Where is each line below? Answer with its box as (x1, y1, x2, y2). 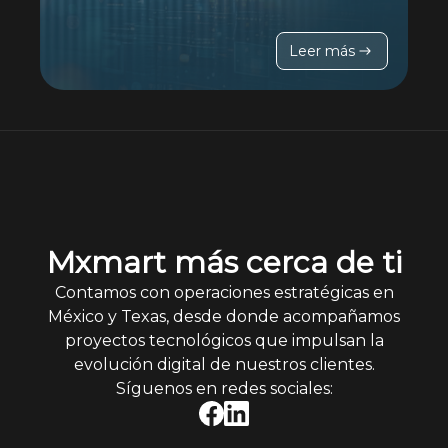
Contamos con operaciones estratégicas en (54, 283, 394, 303)
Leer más (289, 41, 355, 60)
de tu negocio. (60, 17, 175, 37)
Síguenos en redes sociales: (115, 379, 333, 399)
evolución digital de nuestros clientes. (73, 355, 375, 375)
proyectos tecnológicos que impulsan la (64, 331, 384, 351)
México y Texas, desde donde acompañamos (48, 307, 400, 327)
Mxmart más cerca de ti (46, 244, 402, 282)
